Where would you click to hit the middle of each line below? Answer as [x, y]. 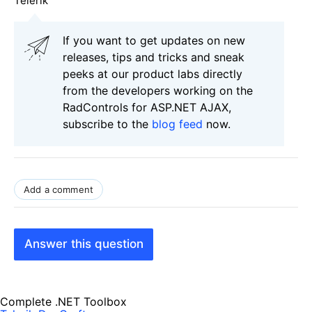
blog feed [177, 124]
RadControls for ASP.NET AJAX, [147, 107]
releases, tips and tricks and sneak [154, 57]
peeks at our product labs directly [153, 73]
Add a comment [59, 189]
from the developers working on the [158, 90]
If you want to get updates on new [154, 40]
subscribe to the [107, 124]
